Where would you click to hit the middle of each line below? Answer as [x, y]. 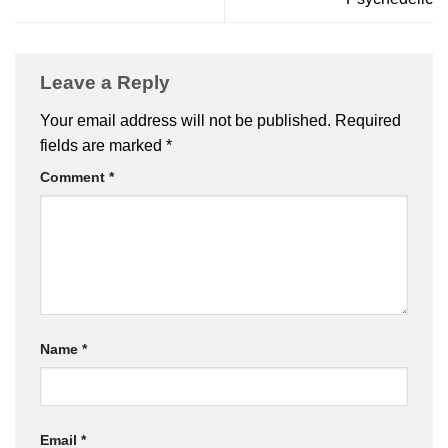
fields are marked [103, 145]
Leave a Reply [107, 83]
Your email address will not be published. [185, 120]
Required [368, 120]
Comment [74, 176]
